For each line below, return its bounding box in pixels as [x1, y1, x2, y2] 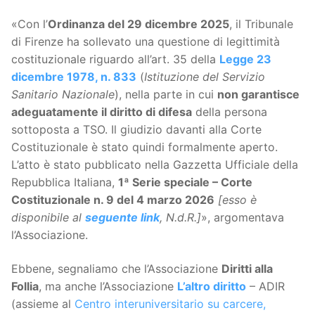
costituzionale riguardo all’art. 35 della [11, 51, 219, 66]
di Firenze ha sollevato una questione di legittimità [11, 34, 280, 49]
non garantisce [217, 86, 300, 101]
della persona [192, 104, 267, 119]
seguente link [85, 210, 160, 224]
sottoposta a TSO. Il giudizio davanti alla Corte [11, 122, 262, 136]
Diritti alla [221, 261, 273, 276]
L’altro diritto [177, 278, 246, 293]
